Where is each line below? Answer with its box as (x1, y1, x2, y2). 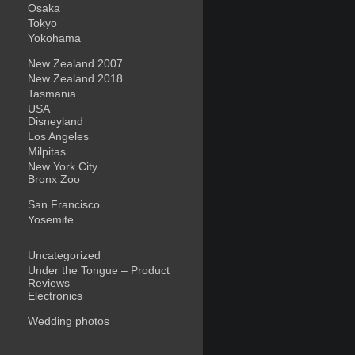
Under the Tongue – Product (28, 264, 170, 277)
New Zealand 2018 (28, 72, 123, 85)
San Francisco (28, 198, 100, 211)
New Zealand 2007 (28, 57, 123, 70)
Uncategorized (28, 249, 101, 261)
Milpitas (28, 145, 66, 158)
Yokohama (28, 32, 81, 44)
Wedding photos (28, 315, 109, 327)
